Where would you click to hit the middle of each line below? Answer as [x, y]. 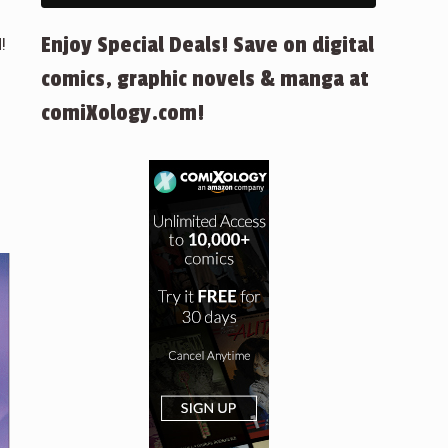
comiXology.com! [122, 113]
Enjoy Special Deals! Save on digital [207, 45]
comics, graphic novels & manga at [205, 79]
